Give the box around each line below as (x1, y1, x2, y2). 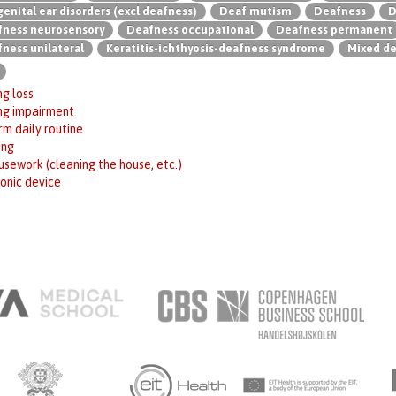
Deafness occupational (126, 23, 254, 36)
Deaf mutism (219, 4, 292, 18)
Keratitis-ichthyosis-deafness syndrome (106, 42, 325, 55)
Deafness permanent (276, 23, 392, 36)
